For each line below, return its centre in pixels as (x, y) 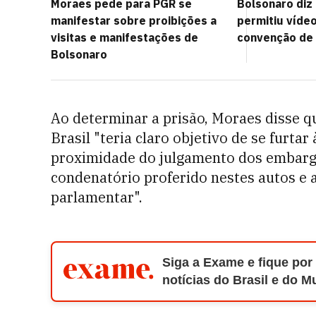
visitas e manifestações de (124, 37)
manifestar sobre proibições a (134, 20)
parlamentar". (97, 197)
